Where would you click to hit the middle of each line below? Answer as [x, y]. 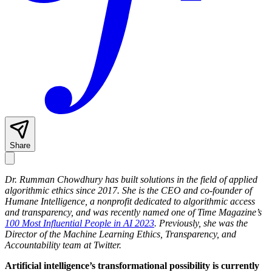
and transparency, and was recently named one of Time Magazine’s [133, 212]
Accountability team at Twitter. [64, 245]
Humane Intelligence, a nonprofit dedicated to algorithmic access [130, 202]
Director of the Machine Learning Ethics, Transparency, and [121, 234]
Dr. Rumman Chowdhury [55, 180]
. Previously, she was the [201, 223]
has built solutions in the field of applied [181, 180]
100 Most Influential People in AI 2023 [80, 223]
